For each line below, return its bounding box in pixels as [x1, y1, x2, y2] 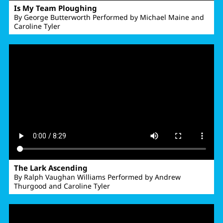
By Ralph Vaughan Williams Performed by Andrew [13, 172, 181, 182]
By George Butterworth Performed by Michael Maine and [13, 12, 204, 22]
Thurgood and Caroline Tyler [13, 181, 110, 191]
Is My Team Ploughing [13, 3, 97, 13]
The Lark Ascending [13, 163, 88, 173]
